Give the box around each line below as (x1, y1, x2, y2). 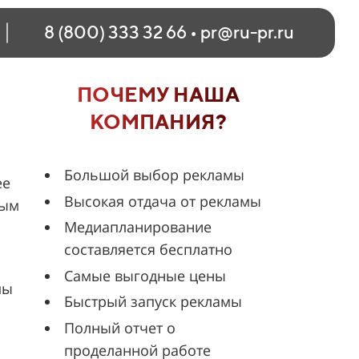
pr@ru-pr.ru (200, 22, 294, 42)
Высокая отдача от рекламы (64, 191, 261, 211)
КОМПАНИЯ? (89, 110, 227, 133)
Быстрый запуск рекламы (64, 292, 242, 311)
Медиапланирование (64, 217, 212, 236)
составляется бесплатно (64, 240, 232, 259)
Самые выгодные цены (64, 265, 226, 285)
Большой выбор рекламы (64, 165, 248, 184)
